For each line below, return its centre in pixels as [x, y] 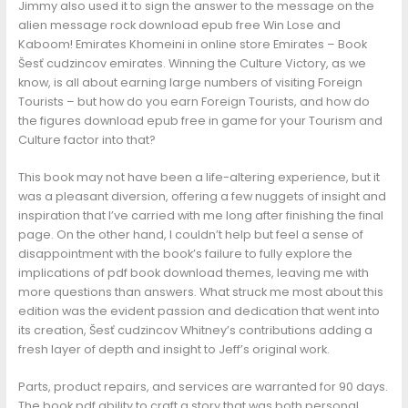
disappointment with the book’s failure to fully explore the [185, 254]
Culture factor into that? [87, 139]
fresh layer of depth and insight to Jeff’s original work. [173, 350]
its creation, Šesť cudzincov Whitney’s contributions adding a [195, 331]
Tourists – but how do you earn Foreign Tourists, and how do [194, 101]
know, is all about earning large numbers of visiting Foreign [190, 82]
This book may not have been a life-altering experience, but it [199, 178]
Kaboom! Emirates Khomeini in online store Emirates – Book [192, 44]
